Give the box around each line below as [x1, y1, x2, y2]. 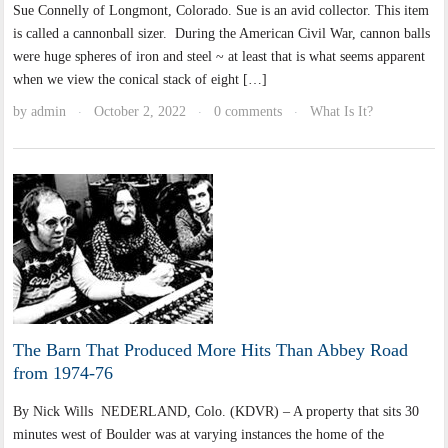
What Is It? [310, 104, 374, 120]
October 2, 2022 [94, 104, 187, 120]
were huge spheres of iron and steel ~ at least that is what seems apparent [13, 49, 426, 65]
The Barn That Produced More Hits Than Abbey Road [13, 340, 409, 361]
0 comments [214, 104, 283, 120]
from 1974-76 [13, 363, 114, 384]
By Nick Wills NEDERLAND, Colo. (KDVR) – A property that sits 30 [13, 404, 420, 420]
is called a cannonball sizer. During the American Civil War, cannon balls [13, 26, 431, 42]
